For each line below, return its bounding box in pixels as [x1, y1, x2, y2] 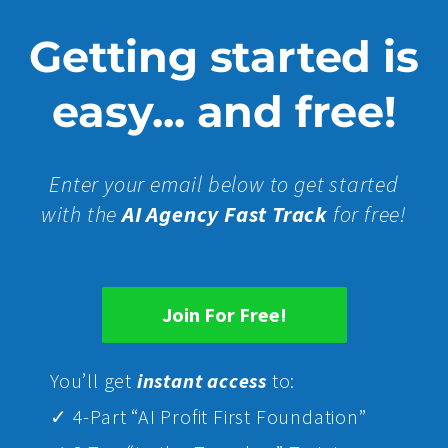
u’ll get [70, 368, 137, 394]
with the [40, 199, 123, 228]
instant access [136, 368, 267, 394]
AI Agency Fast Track [122, 199, 329, 228]
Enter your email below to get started [49, 169, 399, 198]
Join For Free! [161, 302, 287, 328]
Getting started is [29, 29, 419, 83]
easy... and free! [52, 84, 396, 138]
